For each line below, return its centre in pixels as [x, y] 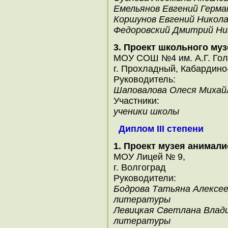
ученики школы [146, 111]
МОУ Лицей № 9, [149, 157]
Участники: [136, 101]
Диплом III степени [161, 129]
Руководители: [145, 178]
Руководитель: [145, 79]
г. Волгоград [140, 167]
